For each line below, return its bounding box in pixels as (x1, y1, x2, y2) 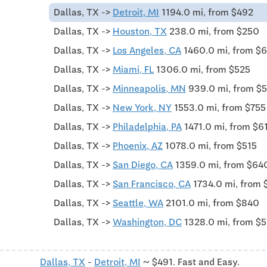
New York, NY (113, 101, 172, 113)
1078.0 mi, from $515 (163, 139, 257, 151)
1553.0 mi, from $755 (172, 101, 266, 113)
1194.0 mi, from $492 (159, 6, 253, 18)
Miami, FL (113, 63, 154, 75)
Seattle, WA (113, 197, 163, 209)
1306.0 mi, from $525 (154, 63, 250, 75)
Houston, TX (113, 25, 167, 37)
